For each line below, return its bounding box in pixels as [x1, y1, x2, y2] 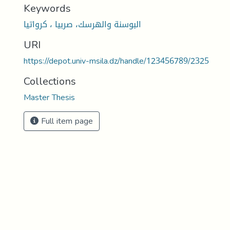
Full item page [39, 113, 93, 129]
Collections [24, 71, 76, 91]
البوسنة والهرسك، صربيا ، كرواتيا [24, 16, 141, 32]
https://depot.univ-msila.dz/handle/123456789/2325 [24, 53, 209, 69]
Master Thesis [24, 89, 75, 105]
